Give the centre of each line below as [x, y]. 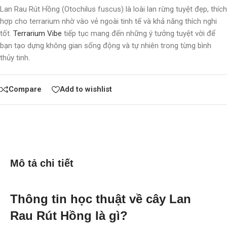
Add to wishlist [86, 89]
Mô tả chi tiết [42, 163]
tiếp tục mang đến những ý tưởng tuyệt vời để [139, 33]
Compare [25, 89]
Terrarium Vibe [37, 33]
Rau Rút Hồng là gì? [69, 215]
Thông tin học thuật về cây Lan [101, 199]
